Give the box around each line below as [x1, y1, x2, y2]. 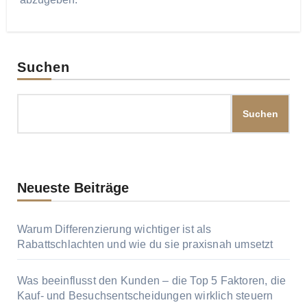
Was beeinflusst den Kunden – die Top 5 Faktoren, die [16, 275, 286, 287]
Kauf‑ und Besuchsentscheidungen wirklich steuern [16, 290, 273, 302]
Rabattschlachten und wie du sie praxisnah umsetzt [16, 238, 273, 251]
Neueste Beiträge [16, 180, 129, 196]
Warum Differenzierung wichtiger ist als [16, 223, 212, 236]
